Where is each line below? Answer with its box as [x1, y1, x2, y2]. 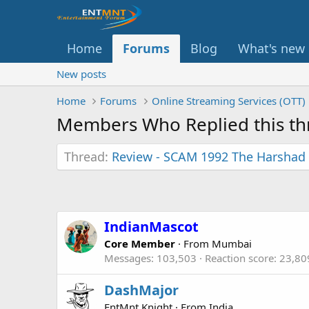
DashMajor [104, 281, 179, 300]
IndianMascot [104, 217, 199, 237]
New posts [57, 66, 106, 81]
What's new [238, 39, 305, 57]
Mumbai [212, 237, 252, 251]
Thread [64, 148, 105, 165]
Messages [104, 251, 151, 266]
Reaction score [205, 251, 274, 266]
